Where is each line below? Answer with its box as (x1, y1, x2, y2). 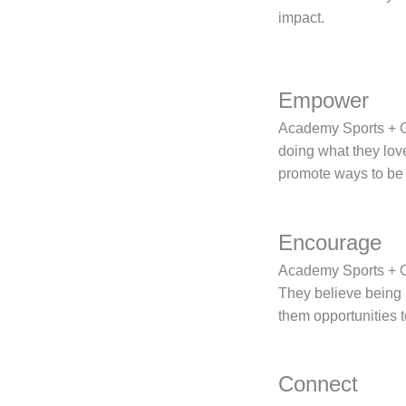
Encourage (278, 229, 382, 255)
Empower (278, 88, 369, 113)
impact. (278, 9, 328, 25)
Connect (278, 372, 358, 397)
